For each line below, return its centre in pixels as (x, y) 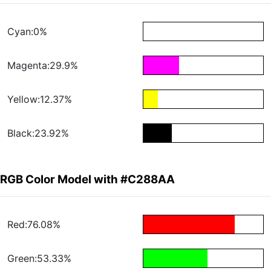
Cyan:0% (27, 32)
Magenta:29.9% (43, 66)
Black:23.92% (38, 133)
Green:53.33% (39, 259)
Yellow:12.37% (40, 100)
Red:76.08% (34, 225)
